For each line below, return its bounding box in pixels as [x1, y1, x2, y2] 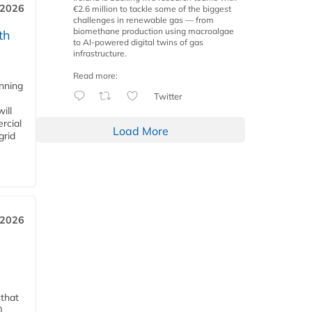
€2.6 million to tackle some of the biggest [73, 3, 231, 15]
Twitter [153, 91, 182, 102]
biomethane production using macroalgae [73, 26, 234, 37]
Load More [113, 124, 169, 139]
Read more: [73, 70, 118, 81]
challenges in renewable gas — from [73, 15, 214, 26]
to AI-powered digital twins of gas [73, 37, 203, 48]
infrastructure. [73, 48, 127, 59]
